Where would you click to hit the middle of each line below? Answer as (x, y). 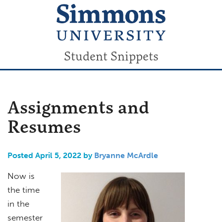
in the (18, 203)
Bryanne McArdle (126, 155)
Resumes (44, 126)
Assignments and (78, 107)
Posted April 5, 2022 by (51, 155)
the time (24, 190)
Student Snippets (111, 56)
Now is (21, 176)
